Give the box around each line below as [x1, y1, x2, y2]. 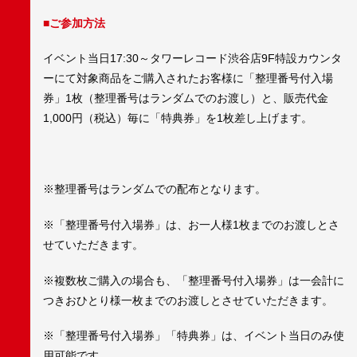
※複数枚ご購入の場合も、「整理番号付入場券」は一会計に [43, 273, 344, 287]
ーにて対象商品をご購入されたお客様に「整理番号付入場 [43, 72, 333, 85]
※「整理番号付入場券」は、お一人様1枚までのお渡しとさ [43, 218, 339, 231]
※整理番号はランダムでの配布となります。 [43, 182, 266, 196]
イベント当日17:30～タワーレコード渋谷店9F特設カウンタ [43, 52, 342, 65]
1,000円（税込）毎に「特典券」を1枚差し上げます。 [43, 112, 312, 125]
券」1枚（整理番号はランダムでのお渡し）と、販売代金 [43, 92, 328, 105]
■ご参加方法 [43, 16, 105, 29]
